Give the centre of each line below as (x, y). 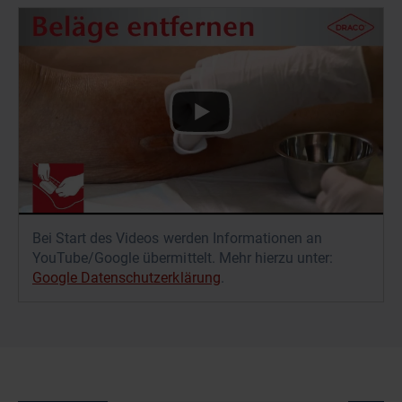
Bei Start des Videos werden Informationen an (178, 238)
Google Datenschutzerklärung (127, 277)
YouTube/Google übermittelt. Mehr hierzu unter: (183, 258)
